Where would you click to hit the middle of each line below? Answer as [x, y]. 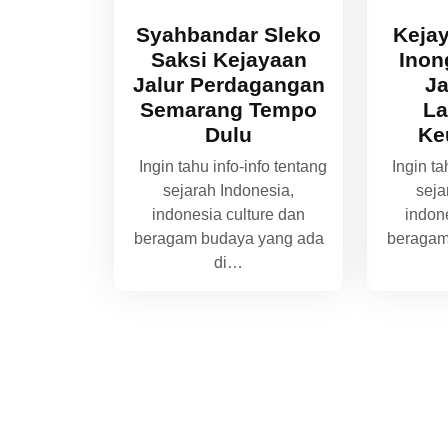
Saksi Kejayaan [228, 59]
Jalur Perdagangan [228, 84]
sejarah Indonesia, [229, 190]
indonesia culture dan [229, 214]
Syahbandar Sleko [229, 34]
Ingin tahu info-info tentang [228, 166]
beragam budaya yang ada [228, 238]
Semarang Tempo [229, 109]
